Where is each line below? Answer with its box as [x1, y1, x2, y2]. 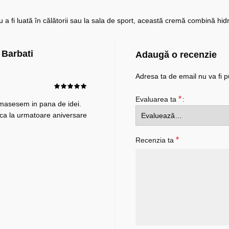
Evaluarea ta [135, 95, 178, 104]
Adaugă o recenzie [135, 50, 217, 60]
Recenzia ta [135, 136, 176, 145]
